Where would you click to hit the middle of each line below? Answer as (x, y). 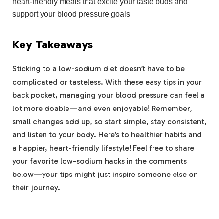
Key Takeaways (53, 44)
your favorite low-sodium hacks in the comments (99, 161)
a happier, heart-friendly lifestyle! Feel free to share (103, 148)
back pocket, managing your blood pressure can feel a (109, 95)
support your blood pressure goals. (72, 14)
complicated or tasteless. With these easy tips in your (107, 82)
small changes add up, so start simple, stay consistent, (109, 121)
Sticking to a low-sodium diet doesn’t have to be (99, 68)
